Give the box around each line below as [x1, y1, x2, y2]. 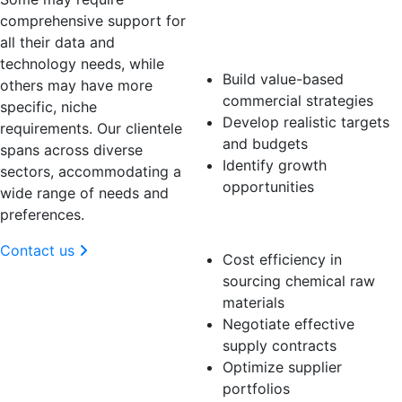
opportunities [223, 178, 314, 196]
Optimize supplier [223, 358, 342, 376]
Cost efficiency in [223, 250, 342, 268]
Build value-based [223, 70, 344, 88]
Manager [187, 31, 293, 61]
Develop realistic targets [223, 113, 389, 131]
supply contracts [223, 336, 336, 354]
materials [223, 293, 284, 311]
